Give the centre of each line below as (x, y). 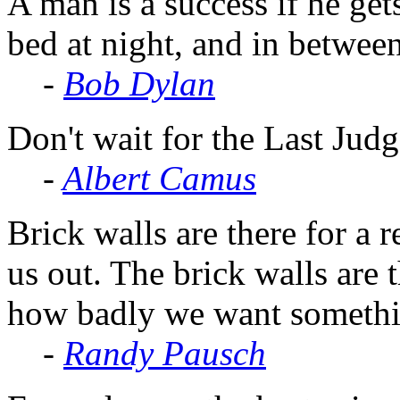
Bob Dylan (139, 83)
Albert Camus (159, 178)
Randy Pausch (165, 353)
